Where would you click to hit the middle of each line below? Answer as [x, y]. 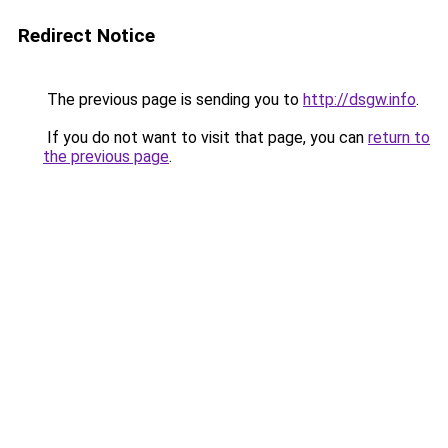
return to [399, 137]
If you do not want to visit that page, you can [205, 137]
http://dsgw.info [359, 99]
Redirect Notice [86, 35]
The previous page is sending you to [173, 99]
